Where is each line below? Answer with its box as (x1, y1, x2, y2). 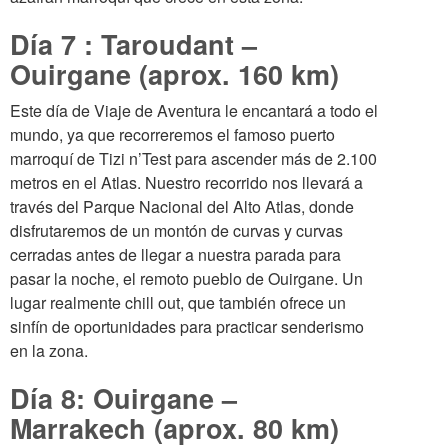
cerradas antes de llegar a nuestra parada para (10, 243, 341, 266)
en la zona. (10, 339, 88, 362)
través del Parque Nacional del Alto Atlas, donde (10, 195, 354, 218)
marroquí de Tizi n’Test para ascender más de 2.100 (10, 147, 377, 170)
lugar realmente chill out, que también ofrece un (10, 291, 346, 314)
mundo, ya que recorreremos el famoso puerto (10, 123, 335, 146)
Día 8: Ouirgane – (10, 379, 237, 417)
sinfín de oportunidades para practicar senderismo (10, 315, 364, 338)
